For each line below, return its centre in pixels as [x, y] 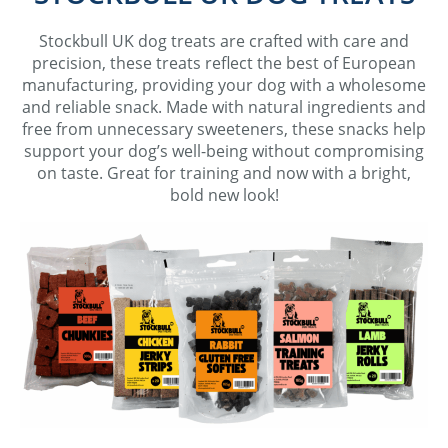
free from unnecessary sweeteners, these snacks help [224, 129]
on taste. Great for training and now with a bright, [224, 173]
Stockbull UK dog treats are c [148, 41]
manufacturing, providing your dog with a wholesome [224, 85]
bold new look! [224, 195]
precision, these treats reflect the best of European [224, 63]
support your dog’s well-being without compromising [224, 151]
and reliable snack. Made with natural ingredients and [224, 107]
